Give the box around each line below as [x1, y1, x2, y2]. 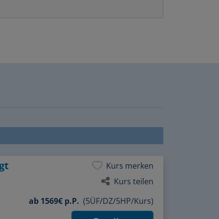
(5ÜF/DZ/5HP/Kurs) [83, 191, 153, 202]
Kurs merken [106, 155, 153, 167]
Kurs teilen [114, 171, 153, 182]
